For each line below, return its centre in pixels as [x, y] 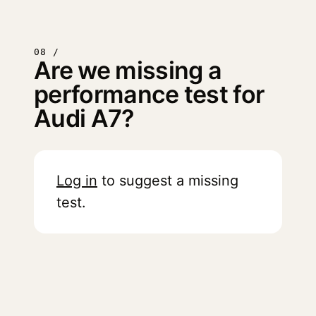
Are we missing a [128, 70]
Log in [77, 181]
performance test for [149, 94]
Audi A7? [84, 118]
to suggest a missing [168, 181]
